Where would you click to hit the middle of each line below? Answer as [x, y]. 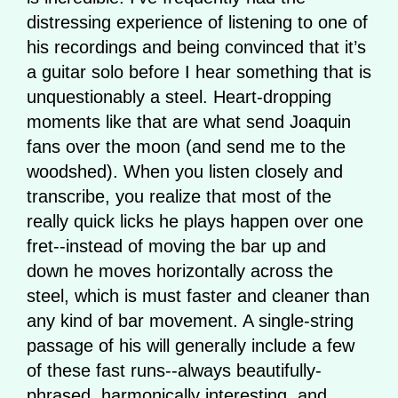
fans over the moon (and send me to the [186, 146]
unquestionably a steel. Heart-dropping [179, 96]
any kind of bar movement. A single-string [190, 320]
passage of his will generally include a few [191, 345]
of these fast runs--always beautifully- [174, 370]
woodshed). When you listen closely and [185, 171]
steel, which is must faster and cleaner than [198, 295]
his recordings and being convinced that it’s [196, 47]
